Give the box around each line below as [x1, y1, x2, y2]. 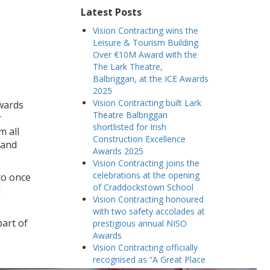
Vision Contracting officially [92, 242, 198, 253]
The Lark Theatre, [92, 61, 163, 72]
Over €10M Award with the [92, 49, 197, 60]
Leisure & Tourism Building [92, 37, 198, 48]
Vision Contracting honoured [92, 193, 204, 205]
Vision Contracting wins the [92, 25, 198, 36]
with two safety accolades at [92, 206, 205, 217]
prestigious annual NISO [92, 218, 187, 229]
